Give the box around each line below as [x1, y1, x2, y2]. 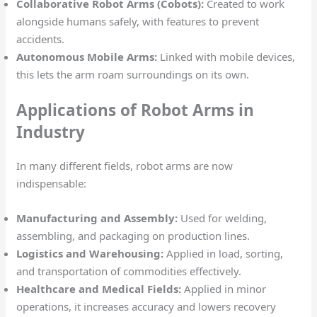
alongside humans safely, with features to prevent [16, 13, 260, 28]
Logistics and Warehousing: [16, 246, 164, 261]
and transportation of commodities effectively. [16, 264, 245, 279]
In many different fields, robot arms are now [16, 158, 234, 173]
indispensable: [16, 176, 90, 191]
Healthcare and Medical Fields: [16, 282, 182, 296]
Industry [16, 121, 86, 144]
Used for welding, [178, 211, 267, 226]
